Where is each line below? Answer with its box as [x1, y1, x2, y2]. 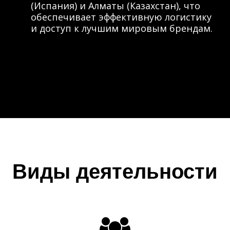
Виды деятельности [12, 160, 218, 183]
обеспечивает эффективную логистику [31, 11, 212, 23]
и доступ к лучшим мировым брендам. [31, 22, 213, 34]
